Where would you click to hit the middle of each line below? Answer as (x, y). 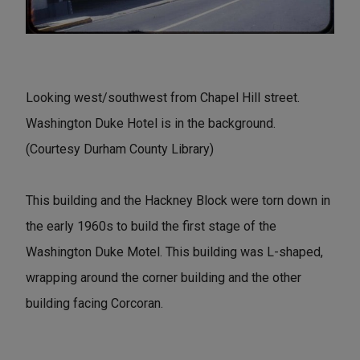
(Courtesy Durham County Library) (120, 149)
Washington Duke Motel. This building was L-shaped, (174, 252)
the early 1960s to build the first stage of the (151, 227)
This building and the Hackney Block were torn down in (178, 201)
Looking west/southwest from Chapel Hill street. (163, 98)
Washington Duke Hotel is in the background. (151, 124)
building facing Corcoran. (94, 304)
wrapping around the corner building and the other (164, 278)
